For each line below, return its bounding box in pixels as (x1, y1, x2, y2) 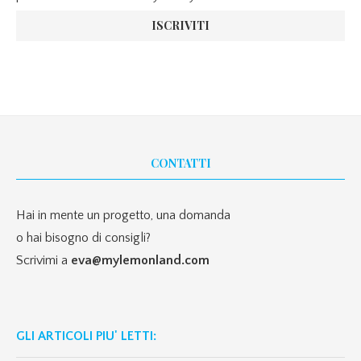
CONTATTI (150, 155, 211, 171)
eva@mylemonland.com (71, 252, 210, 268)
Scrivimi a (16, 252, 71, 268)
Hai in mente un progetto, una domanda (16, 207, 230, 222)
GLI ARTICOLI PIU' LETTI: (16, 328, 156, 343)
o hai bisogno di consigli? (16, 230, 151, 245)
